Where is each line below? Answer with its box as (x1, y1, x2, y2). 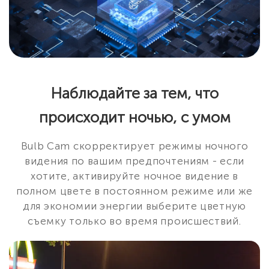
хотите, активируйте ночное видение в (30, 170, 239, 183)
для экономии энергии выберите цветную (23, 200, 246, 213)
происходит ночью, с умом (38, 108, 231, 127)
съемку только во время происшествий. (28, 215, 241, 228)
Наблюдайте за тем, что (50, 84, 219, 103)
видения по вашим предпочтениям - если (25, 155, 244, 168)
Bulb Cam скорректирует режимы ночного (20, 140, 249, 153)
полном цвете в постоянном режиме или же (16, 185, 253, 198)
